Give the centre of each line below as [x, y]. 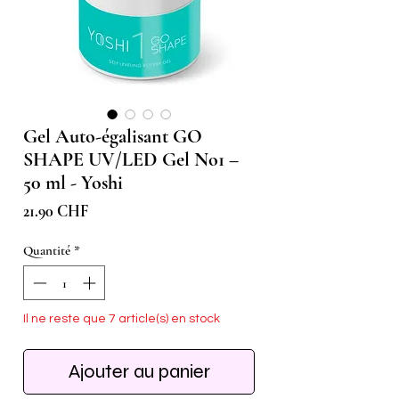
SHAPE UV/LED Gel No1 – [131, 160]
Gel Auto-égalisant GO [113, 137]
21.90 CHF [56, 212]
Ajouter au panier [139, 371]
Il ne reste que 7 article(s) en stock [122, 318]
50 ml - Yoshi [73, 183]
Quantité [47, 251]
